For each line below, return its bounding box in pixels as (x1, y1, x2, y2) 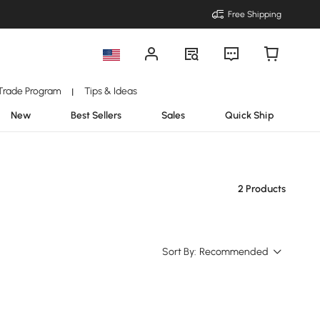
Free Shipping (228, 9, 281, 19)
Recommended (199, 246, 269, 258)
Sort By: (162, 246, 196, 258)
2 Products (238, 183, 286, 195)
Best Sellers (71, 109, 121, 121)
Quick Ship (225, 109, 274, 121)
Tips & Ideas (84, 85, 137, 96)
